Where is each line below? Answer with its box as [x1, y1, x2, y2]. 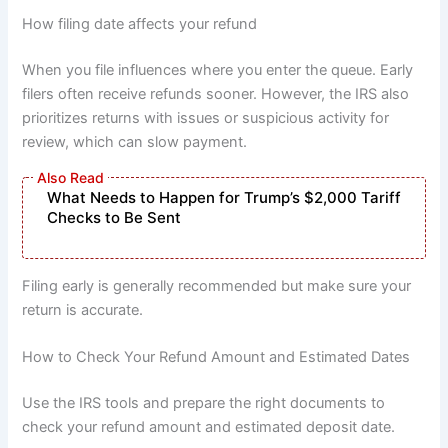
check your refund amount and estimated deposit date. [22, 418, 396, 437]
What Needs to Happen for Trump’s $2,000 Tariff [47, 188, 402, 208]
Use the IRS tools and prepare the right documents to [22, 394, 386, 413]
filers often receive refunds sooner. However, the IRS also [22, 84, 410, 103]
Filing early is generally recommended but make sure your [22, 277, 412, 296]
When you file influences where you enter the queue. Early [22, 60, 414, 79]
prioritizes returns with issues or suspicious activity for [22, 108, 390, 127]
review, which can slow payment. [22, 132, 248, 151]
